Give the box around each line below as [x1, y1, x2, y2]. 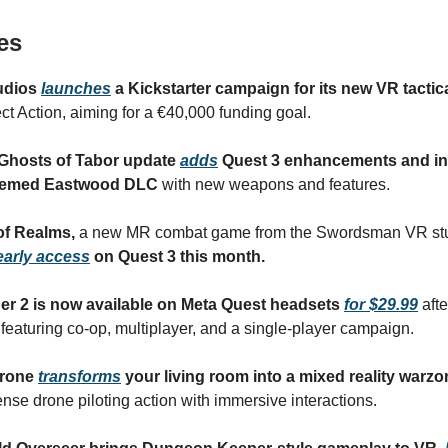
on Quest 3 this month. [90, 248, 265, 265]
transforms [38, 368, 121, 385]
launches [41, 80, 111, 97]
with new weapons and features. [162, 176, 390, 193]
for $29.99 [344, 296, 418, 313]
